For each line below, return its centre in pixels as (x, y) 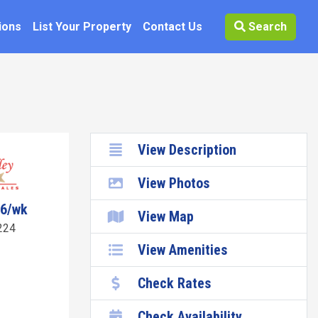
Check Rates (175, 283)
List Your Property (82, 26)
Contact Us (172, 26)
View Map (166, 216)
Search (266, 26)
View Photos (174, 183)
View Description (187, 150)
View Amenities (183, 250)
